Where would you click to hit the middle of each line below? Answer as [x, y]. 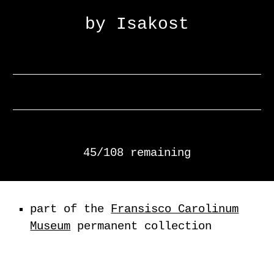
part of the [71, 209]
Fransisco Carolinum [175, 209]
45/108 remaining [137, 153]
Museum [50, 226]
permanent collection [145, 226]
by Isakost [137, 24]
